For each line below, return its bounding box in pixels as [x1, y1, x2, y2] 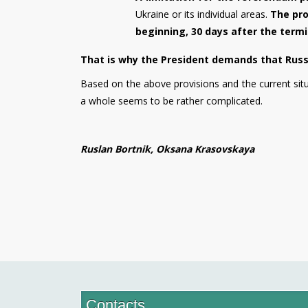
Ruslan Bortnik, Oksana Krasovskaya [80, 142, 254, 155]
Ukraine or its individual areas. [135, 7, 270, 21]
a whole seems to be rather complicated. [80, 93, 263, 107]
